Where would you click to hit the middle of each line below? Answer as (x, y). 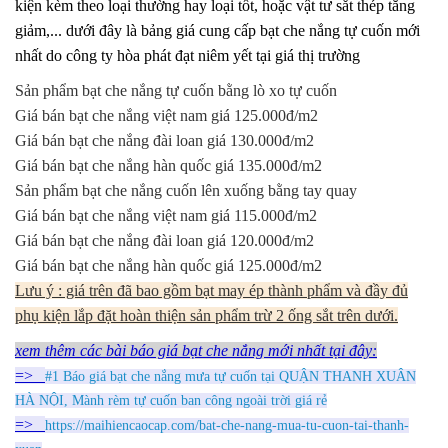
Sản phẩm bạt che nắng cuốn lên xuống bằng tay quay (186, 190)
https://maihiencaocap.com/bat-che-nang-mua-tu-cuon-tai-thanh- (227, 425)
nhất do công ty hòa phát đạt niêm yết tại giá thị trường (187, 55)
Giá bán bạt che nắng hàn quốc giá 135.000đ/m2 (168, 165)
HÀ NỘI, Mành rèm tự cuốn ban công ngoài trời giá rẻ (171, 400)
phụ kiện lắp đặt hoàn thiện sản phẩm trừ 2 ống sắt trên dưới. (206, 315)
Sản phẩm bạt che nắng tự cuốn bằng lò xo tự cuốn (176, 90)
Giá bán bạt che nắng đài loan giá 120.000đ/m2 (164, 240)
